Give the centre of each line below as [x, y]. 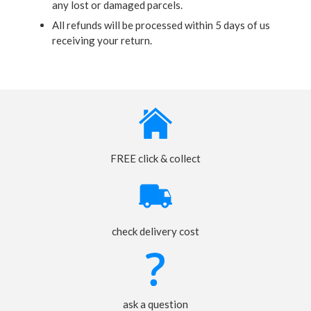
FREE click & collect [155, 159]
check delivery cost [155, 232]
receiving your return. [102, 41]
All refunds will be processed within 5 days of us [161, 25]
